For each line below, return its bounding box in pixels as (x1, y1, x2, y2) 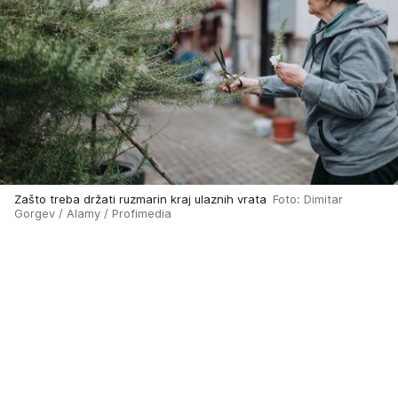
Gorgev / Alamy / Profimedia (14, 206, 171, 221)
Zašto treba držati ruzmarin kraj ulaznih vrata (14, 192, 273, 207)
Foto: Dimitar (273, 192, 343, 207)
